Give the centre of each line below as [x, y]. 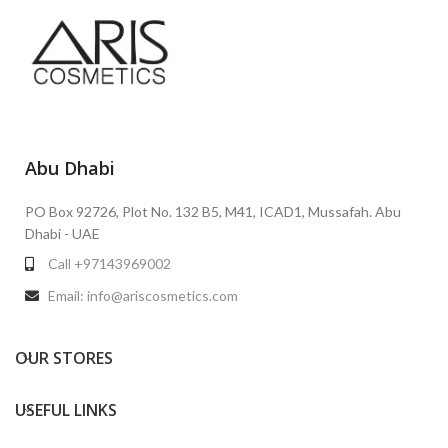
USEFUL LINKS [66, 409]
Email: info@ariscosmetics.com [142, 295]
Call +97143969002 [109, 263]
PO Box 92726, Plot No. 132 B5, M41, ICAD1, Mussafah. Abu [213, 211]
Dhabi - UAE [62, 233]
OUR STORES [64, 357]
